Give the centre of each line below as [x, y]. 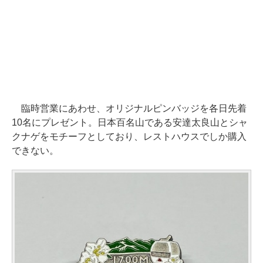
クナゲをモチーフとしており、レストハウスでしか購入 [129, 137]
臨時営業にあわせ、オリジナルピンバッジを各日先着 [129, 109]
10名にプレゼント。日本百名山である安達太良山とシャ [130, 123]
